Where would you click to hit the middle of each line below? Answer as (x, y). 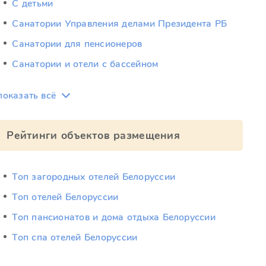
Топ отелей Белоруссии (65, 197)
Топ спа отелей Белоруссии (75, 237)
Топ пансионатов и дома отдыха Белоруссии (114, 217)
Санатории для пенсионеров (77, 44)
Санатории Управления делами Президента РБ (120, 24)
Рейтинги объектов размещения (93, 135)
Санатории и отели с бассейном (85, 64)
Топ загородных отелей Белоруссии (94, 177)
